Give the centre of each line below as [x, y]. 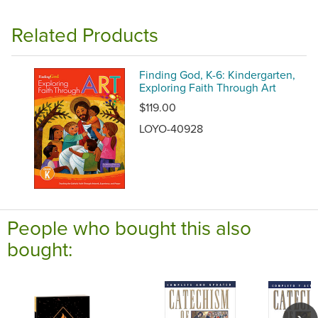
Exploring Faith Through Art [208, 88]
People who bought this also [129, 228]
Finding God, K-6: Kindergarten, [217, 75]
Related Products [85, 35]
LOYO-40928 [171, 129]
